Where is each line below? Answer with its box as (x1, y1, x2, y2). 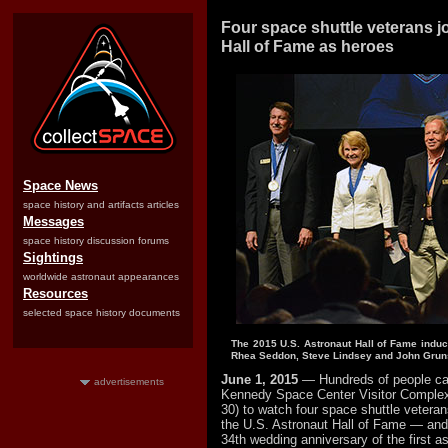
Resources (23, 286, 88, 301)
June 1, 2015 (221, 372, 298, 387)
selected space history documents (23, 307, 180, 318)
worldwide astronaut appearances (23, 271, 179, 282)
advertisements (94, 376, 164, 387)
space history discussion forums (23, 235, 169, 246)
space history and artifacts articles (23, 199, 179, 210)
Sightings (23, 250, 83, 265)
